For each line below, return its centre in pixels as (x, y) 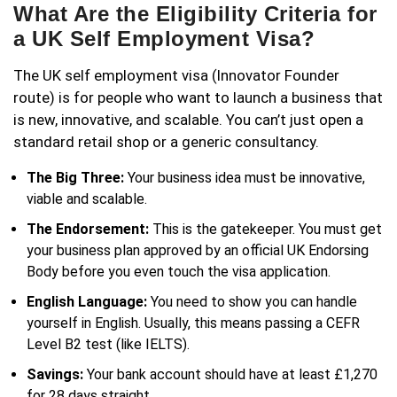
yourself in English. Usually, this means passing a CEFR (193, 323)
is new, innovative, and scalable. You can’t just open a (188, 120)
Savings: (55, 375)
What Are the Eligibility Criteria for (195, 14)
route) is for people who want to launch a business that (198, 98)
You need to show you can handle (252, 302)
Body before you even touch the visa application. (179, 272)
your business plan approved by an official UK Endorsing (198, 251)
